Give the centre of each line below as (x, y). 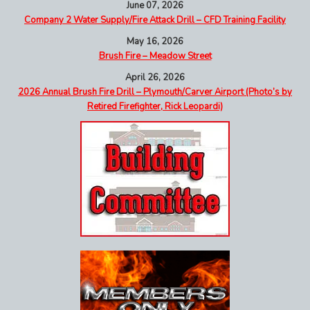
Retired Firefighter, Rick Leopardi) (155, 106)
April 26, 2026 (155, 77)
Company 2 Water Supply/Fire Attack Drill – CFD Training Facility (155, 20)
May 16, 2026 (155, 41)
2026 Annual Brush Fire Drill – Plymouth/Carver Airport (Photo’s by (155, 92)
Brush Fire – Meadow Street (155, 56)
